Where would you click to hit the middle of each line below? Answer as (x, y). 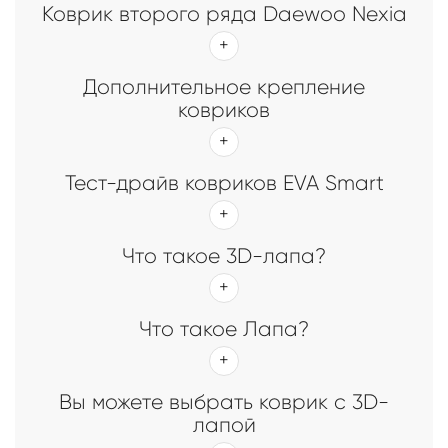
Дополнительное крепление (224, 86)
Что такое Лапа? (224, 328)
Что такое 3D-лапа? (224, 255)
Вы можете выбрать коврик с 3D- (224, 401)
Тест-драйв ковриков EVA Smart (224, 182)
